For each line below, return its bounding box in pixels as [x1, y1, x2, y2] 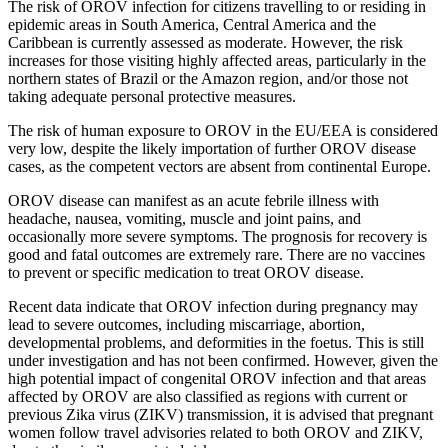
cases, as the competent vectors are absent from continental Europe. [8, 157, 431, 175]
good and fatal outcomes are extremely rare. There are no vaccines [8, 245, 425, 263]
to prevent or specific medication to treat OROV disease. [8, 263, 364, 281]
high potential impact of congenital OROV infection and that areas [8, 369, 426, 387]
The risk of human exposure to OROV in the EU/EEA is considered [8, 121, 438, 139]
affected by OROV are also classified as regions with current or [8, 387, 407, 405]
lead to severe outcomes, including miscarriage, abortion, [8, 315, 365, 333]
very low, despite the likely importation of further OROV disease [8, 139, 416, 157]
